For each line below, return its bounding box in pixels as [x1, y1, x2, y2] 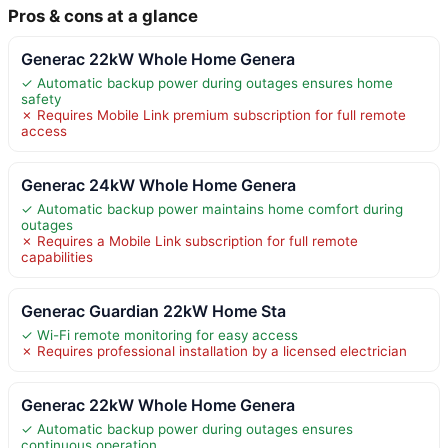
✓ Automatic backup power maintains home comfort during [21, 200, 403, 217]
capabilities [21, 248, 93, 265]
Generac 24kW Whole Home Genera [21, 174, 296, 195]
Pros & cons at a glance [8, 5, 198, 26]
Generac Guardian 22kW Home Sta [21, 300, 286, 321]
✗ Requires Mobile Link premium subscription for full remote [21, 106, 406, 123]
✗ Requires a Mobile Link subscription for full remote [21, 232, 358, 249]
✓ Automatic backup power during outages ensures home [21, 74, 393, 91]
